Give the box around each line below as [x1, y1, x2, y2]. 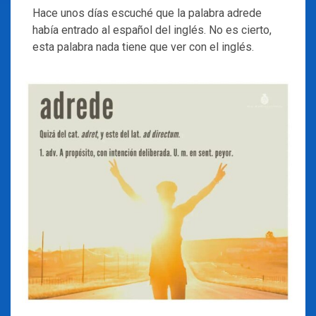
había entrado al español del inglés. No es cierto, [32, 23, 272, 37]
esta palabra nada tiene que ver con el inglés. [32, 40, 254, 54]
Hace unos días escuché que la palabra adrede [32, 6, 262, 20]
